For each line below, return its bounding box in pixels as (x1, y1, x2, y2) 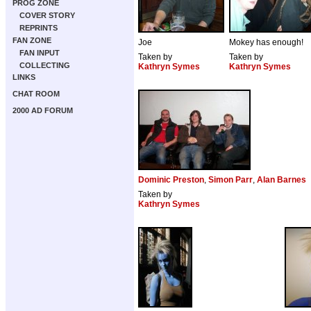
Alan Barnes (257, 175, 306, 185)
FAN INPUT (19, 49, 60, 57)
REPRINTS (19, 24, 58, 32)
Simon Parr (208, 175, 253, 185)
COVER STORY (19, 11, 75, 19)
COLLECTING (19, 61, 70, 69)
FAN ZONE (12, 36, 51, 44)
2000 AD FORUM (12, 106, 73, 115)
